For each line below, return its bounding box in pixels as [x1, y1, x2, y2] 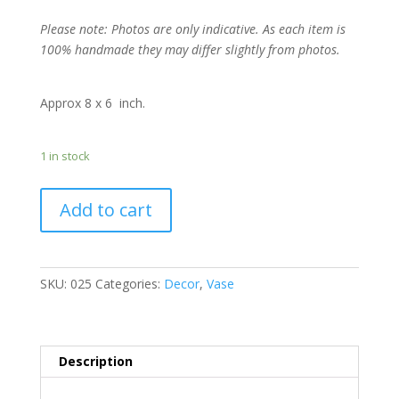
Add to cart [59, 198, 152, 223]
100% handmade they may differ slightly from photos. [39, 41, 340, 59]
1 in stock [39, 148, 90, 165]
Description [58, 353, 133, 370]
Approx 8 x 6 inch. [39, 94, 145, 112]
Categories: [94, 275, 164, 293]
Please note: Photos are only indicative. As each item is [39, 20, 346, 38]
